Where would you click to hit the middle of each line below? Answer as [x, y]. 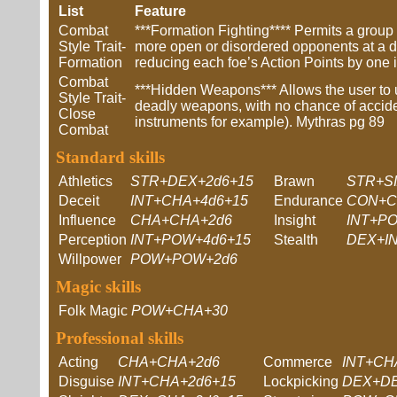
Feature [160, 11]
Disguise [86, 381]
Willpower [90, 259]
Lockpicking [301, 381]
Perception [93, 240]
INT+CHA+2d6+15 [177, 381]
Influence [87, 220]
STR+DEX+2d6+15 [192, 181]
